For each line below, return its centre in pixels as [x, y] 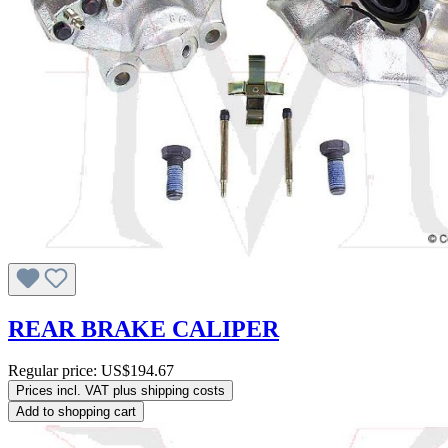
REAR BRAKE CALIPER [143, 328]
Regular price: [54, 371]
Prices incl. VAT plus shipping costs [120, 391]
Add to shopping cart [76, 412]
